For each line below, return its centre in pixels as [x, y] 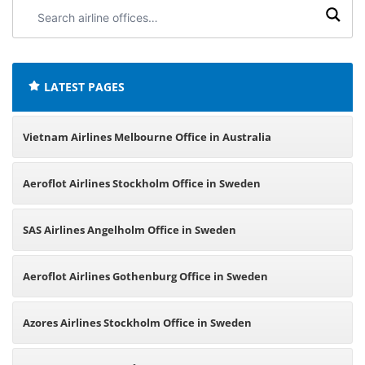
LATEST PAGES [84, 87]
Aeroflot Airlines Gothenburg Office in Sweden [145, 276]
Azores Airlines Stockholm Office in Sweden [137, 323]
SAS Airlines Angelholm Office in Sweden [130, 230]
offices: [41, 44]
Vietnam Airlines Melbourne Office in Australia [147, 137]
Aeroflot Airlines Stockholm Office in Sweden [142, 183]
